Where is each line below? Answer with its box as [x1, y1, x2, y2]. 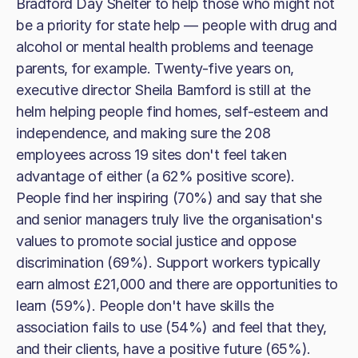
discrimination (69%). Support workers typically [16, 254, 320, 271]
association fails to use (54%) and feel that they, [16, 319, 328, 336]
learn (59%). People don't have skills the [16, 297, 274, 314]
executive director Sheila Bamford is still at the [16, 82, 311, 98]
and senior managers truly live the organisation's [16, 211, 322, 228]
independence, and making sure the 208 [16, 125, 271, 141]
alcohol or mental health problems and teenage [16, 38, 314, 55]
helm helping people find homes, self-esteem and [16, 103, 328, 120]
